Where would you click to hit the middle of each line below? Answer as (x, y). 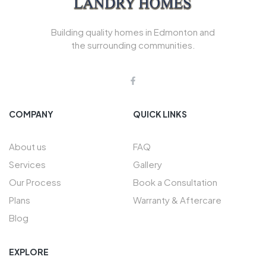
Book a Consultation (175, 182)
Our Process (35, 182)
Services (27, 164)
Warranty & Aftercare (177, 199)
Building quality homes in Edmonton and (133, 31)
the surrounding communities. (133, 45)
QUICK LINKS (160, 114)
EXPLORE (29, 251)
